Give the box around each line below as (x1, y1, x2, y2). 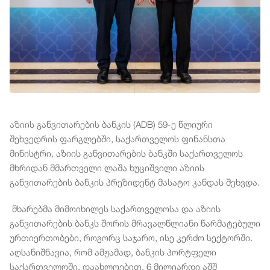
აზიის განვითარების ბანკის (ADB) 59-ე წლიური (10, 119, 213, 130)
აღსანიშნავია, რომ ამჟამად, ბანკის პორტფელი (10, 246, 216, 258)
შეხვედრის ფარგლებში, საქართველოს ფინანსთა (10, 133, 225, 145)
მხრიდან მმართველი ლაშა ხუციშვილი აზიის (10, 162, 204, 174)
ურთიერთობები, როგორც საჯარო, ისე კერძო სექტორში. (10, 232, 253, 243)
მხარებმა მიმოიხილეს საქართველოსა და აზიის (10, 203, 221, 215)
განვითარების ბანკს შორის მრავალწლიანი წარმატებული (10, 218, 260, 229)
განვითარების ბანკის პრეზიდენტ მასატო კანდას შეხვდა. (10, 177, 260, 188)
